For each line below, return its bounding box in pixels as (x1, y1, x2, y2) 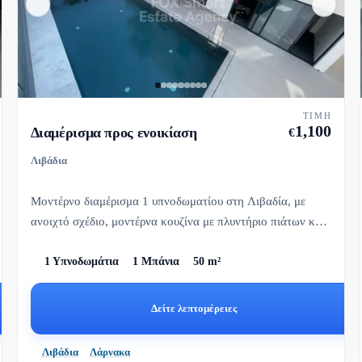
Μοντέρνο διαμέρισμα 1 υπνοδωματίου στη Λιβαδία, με (30, 193, 305, 208)
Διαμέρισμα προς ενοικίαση (30, 124, 197, 141)
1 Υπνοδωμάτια (44, 255, 119, 268)
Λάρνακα (90, 345, 131, 358)
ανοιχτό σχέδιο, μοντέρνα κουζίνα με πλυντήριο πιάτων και (30, 213, 325, 228)
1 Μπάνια (132, 255, 179, 268)
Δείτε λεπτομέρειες (150, 302, 237, 315)
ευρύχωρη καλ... (30, 234, 110, 248)
